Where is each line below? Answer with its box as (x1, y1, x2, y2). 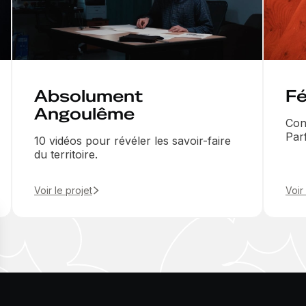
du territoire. (34, 148, 98, 162)
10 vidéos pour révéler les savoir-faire (34, 134, 231, 148)
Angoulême (34, 103, 135, 125)
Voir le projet (34, 184, 92, 197)
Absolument (34, 85, 143, 107)
